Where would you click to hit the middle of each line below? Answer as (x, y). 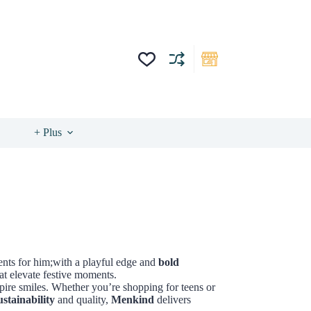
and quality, (83, 299)
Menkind (133, 299)
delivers (173, 299)
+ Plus (48, 132)
